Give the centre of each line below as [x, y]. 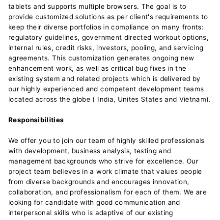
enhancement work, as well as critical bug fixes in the [97, 68]
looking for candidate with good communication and [94, 202]
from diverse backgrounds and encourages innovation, [99, 182]
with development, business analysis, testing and [90, 151]
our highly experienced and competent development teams [106, 89]
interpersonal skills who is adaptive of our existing [91, 213]
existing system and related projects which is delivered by [105, 79]
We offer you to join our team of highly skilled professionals [107, 140]
